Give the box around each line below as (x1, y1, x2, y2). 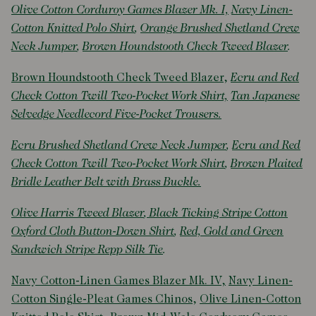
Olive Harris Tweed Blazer (11, 207, 144, 219)
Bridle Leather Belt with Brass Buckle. (11, 176, 201, 188)
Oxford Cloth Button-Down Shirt (11, 226, 174, 238)
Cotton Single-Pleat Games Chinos (11, 293, 193, 305)
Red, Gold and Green (180, 226, 284, 238)
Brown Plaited (231, 158, 303, 170)
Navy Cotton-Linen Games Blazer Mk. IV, (11, 275, 226, 287)
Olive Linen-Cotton (200, 293, 301, 305)
